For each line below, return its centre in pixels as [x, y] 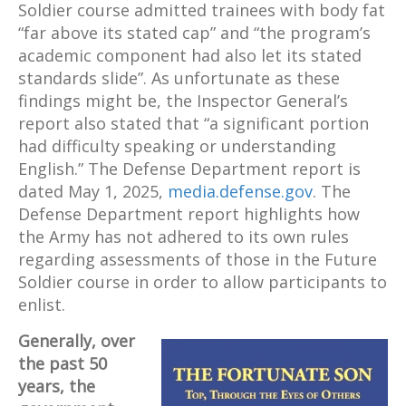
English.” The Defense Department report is [189, 169]
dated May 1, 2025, [93, 192]
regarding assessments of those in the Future [198, 260]
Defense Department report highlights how [189, 214]
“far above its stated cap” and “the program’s [194, 33]
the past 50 [63, 364]
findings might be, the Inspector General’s [183, 101]
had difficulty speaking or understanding [177, 146]
